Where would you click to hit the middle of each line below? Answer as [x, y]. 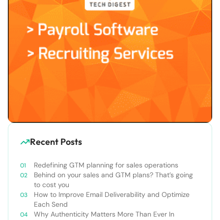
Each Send [51, 205]
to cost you [52, 185]
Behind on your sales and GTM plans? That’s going [113, 175]
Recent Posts [56, 142]
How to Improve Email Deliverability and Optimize [112, 195]
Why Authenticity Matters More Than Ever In [104, 214]
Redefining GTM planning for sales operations [106, 165]
